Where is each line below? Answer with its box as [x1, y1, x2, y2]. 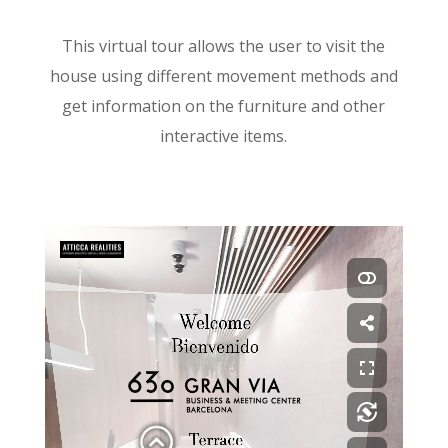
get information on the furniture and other [62, 94, 386, 117]
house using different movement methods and [49, 64, 398, 87]
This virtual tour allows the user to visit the [62, 34, 386, 57]
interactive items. [160, 124, 288, 147]
